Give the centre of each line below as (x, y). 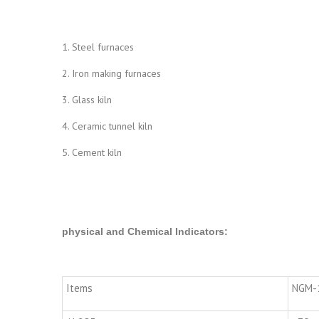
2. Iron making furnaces (111, 74)
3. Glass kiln (87, 100)
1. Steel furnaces (98, 47)
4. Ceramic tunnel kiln (107, 126)
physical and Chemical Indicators (143, 232)
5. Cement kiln (92, 153)
